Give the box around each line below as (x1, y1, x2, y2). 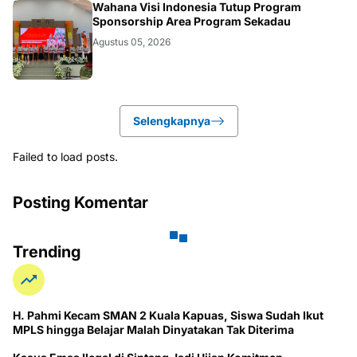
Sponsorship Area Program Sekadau (92, 14, 291, 28)
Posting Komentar (13, 192, 148, 212)
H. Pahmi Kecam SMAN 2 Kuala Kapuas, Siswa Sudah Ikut (13, 308, 324, 322)
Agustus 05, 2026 (92, 35, 171, 48)
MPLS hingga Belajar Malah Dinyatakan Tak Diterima (13, 322, 294, 336)
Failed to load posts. (13, 149, 118, 163)
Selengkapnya (132, 113, 210, 127)
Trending (13, 241, 80, 261)
